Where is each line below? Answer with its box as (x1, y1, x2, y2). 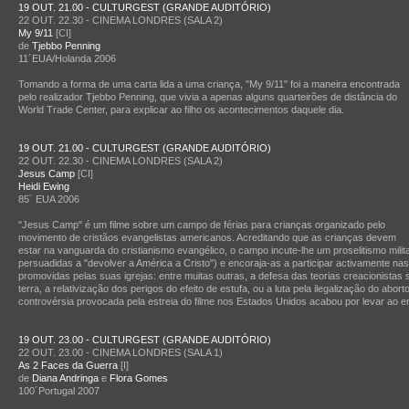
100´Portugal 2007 (18, 385, 100, 396)
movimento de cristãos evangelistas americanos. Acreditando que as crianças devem (18, 232, 396, 243)
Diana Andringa (32, 372, 101, 383)
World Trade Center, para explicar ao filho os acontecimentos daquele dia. (18, 104, 344, 115)
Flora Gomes (107, 372, 168, 383)
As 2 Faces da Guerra (18, 360, 118, 371)
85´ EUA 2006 (18, 194, 79, 204)
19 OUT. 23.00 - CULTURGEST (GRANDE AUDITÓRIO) (18, 334, 271, 345)
